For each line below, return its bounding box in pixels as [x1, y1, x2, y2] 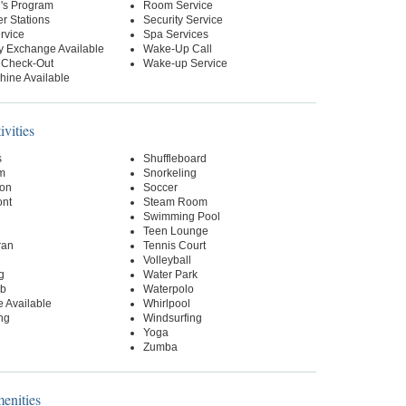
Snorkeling [142, 167, 197, 179]
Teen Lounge [142, 225, 208, 237]
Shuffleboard [142, 152, 207, 165]
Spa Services [142, 28, 208, 41]
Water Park [142, 268, 198, 281]
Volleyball [142, 254, 191, 266]
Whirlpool [142, 297, 190, 310]
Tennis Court [142, 239, 206, 252]
